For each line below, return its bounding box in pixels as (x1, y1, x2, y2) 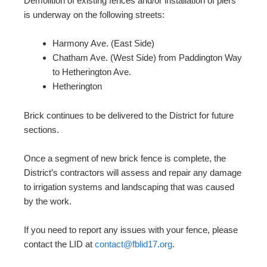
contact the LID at (24, 239, 95, 250)
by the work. (24, 196, 72, 207)
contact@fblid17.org (95, 239, 172, 250)
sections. (24, 125, 59, 135)
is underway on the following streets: (24, 10, 164, 20)
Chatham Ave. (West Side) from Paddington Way (52, 52, 242, 63)
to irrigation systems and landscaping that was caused (24, 182, 234, 193)
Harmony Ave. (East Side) (52, 38, 154, 49)
